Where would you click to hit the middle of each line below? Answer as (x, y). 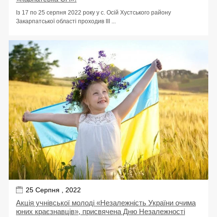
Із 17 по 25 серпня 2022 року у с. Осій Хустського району (93, 12)
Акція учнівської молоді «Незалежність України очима (106, 203)
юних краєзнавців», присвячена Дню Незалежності (101, 212)
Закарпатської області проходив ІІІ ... (66, 21)
